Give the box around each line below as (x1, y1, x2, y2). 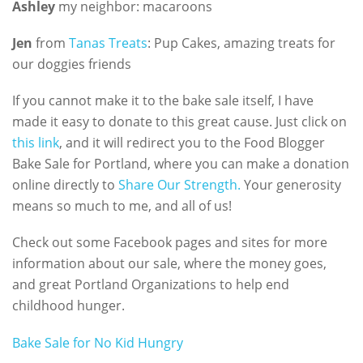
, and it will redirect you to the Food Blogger (59, 134, 325, 152)
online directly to (12, 176, 118, 194)
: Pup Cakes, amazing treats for (147, 34, 335, 53)
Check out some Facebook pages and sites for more (12, 233, 327, 252)
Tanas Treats (69, 34, 147, 53)
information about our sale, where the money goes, (12, 254, 327, 273)
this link (12, 134, 59, 152)
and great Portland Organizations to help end (12, 275, 289, 294)
